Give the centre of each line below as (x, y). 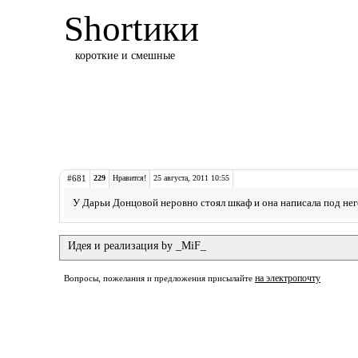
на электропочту (288, 278)
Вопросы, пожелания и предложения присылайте (159, 278)
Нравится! (129, 178)
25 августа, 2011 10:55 (191, 178)
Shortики (131, 29)
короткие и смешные (125, 56)
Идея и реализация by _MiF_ (137, 246)
